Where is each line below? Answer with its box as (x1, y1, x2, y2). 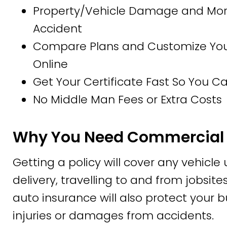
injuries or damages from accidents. (13, 208, 214, 224)
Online (33, 56, 68, 72)
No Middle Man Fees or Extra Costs (33, 92, 222, 108)
